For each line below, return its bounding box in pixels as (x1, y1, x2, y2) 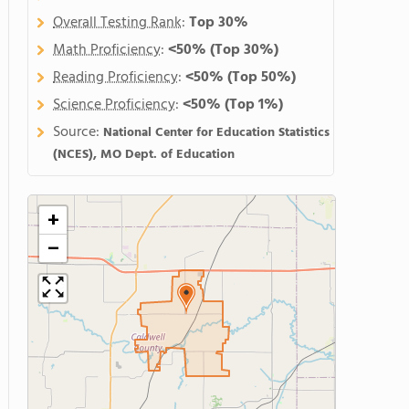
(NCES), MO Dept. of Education (53, 144, 235, 165)
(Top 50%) (227, 66, 296, 89)
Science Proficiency (53, 93, 175, 117)
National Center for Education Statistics (103, 122, 330, 143)
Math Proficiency (53, 38, 161, 62)
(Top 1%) (225, 93, 283, 117)
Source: (53, 121, 103, 144)
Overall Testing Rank (53, 11, 182, 35)
